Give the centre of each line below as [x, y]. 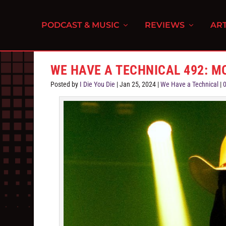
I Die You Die [98, 84]
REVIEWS [165, 25]
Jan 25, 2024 [138, 84]
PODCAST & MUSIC [80, 25]
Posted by [65, 84]
